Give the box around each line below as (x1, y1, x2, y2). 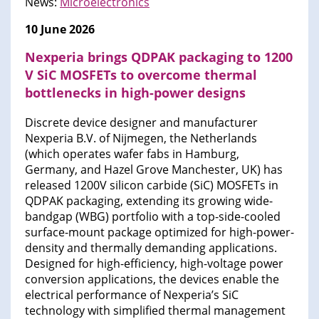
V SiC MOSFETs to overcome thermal (25, 66, 257, 84)
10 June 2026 (25, 21, 95, 38)
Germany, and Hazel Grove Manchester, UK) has (25, 162, 283, 178)
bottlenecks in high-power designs (25, 84, 246, 102)
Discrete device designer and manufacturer (25, 115, 258, 131)
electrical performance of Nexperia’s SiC (25, 287, 239, 303)
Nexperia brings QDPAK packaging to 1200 (25, 48, 293, 66)
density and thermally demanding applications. (25, 240, 277, 256)
